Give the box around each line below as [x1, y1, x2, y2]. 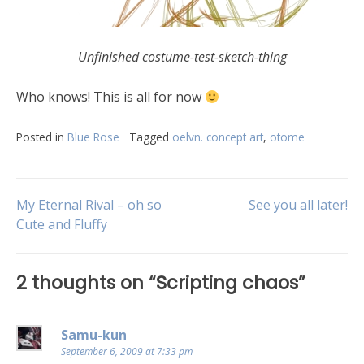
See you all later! [249, 196, 348, 214]
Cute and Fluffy [16, 215, 107, 233]
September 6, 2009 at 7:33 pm [61, 344, 193, 358]
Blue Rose [67, 129, 119, 145]
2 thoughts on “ [16, 270, 156, 296]
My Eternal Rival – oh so [16, 196, 162, 214]
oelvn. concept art [172, 129, 263, 145]
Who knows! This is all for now [16, 88, 205, 106]
